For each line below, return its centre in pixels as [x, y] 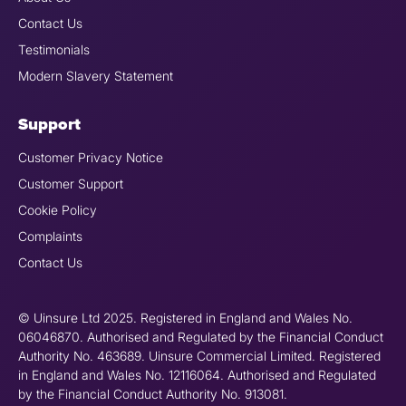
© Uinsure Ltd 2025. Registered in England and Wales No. [185, 318]
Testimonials [54, 50]
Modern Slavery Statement [96, 76]
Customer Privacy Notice [91, 158]
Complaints [50, 237]
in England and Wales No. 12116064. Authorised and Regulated [197, 375]
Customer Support [71, 184]
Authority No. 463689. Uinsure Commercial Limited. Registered [199, 356]
